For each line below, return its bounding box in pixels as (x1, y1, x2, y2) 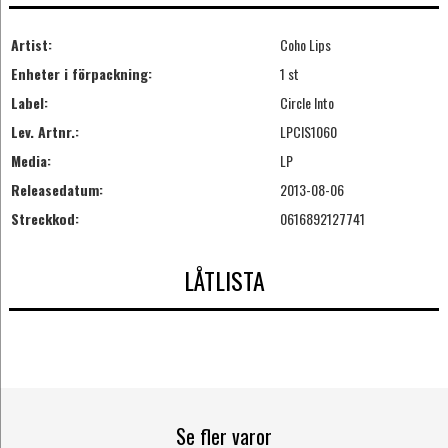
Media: (10, 149, 51, 171)
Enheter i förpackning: (10, 62, 152, 84)
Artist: (10, 33, 52, 55)
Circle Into (279, 91, 334, 113)
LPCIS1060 (279, 120, 337, 142)
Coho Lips (279, 33, 331, 55)
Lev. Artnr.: (10, 120, 79, 142)
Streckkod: (10, 207, 79, 229)
